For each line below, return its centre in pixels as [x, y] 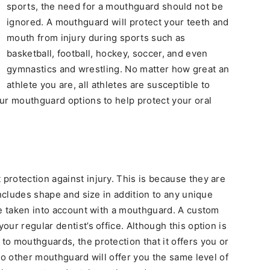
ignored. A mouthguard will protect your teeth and [118, 22]
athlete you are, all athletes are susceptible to [108, 85]
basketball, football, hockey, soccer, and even [107, 53]
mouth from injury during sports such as [96, 38]
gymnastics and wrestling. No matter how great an [118, 69]
